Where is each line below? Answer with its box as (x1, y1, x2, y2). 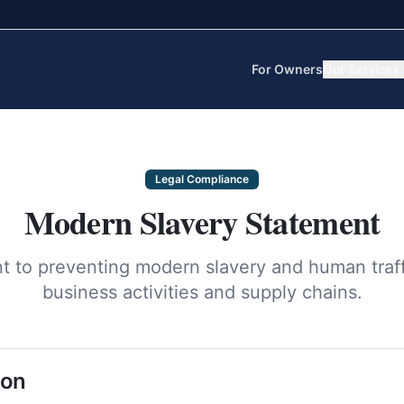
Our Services (323, 61, 399, 77)
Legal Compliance (155, 172, 249, 186)
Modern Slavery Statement (23, 198, 381, 245)
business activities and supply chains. (41, 281, 363, 303)
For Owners (252, 61, 323, 77)
